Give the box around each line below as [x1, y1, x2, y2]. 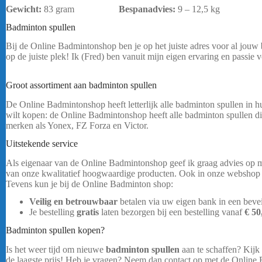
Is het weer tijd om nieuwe [6, 244, 106, 254]
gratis [77, 207, 99, 218]
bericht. [225, 4, 252, 14]
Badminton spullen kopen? [6, 225, 105, 236]
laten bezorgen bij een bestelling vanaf [99, 207, 242, 218]
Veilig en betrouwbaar [29, 196, 118, 207]
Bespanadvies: [119, 4, 178, 14]
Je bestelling [29, 207, 77, 218]
